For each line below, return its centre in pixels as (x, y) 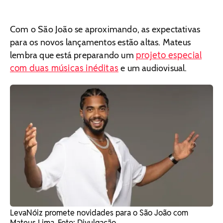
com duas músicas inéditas (64, 68)
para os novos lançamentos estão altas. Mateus (101, 42)
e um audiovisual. (153, 68)
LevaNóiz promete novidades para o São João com (99, 213)
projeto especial (169, 55)
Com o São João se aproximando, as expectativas (105, 29)
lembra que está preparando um (73, 55)
